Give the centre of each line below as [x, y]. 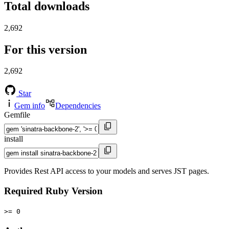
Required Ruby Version [53, 191]
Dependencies [78, 106]
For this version [45, 49]
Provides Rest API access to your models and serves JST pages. [107, 171]
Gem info [30, 106]
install [14, 139]
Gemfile [17, 115]
